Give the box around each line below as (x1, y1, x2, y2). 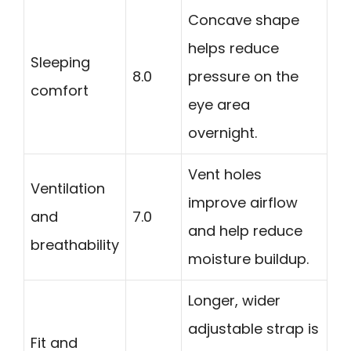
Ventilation (31, 178, 105, 198)
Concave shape (188, 9, 299, 30)
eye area (188, 94, 250, 114)
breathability (31, 234, 119, 255)
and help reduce (188, 220, 302, 241)
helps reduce (188, 38, 279, 58)
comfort (31, 80, 89, 100)
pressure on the (188, 66, 299, 86)
